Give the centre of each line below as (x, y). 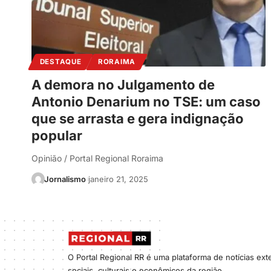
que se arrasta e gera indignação (138, 119)
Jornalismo (65, 179)
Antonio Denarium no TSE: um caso (146, 102)
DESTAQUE (60, 62)
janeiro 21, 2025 (118, 179)
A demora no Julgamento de (123, 85)
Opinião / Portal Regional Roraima (97, 158)
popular (57, 136)
